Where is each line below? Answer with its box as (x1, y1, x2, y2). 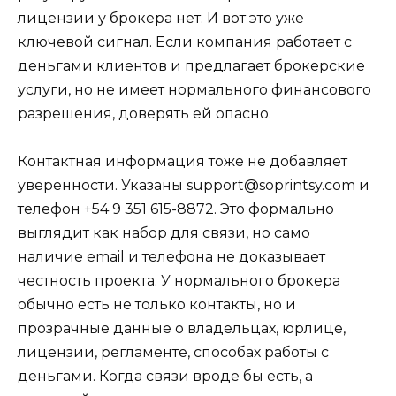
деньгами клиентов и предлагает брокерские (18, 57, 365, 75)
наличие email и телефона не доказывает (18, 248, 325, 266)
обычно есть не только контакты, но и (18, 296, 296, 314)
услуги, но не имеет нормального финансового (18, 81, 371, 99)
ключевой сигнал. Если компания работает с (18, 34, 352, 51)
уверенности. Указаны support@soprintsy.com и (18, 177, 369, 194)
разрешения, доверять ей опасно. (18, 105, 271, 123)
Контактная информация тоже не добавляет (18, 153, 347, 171)
